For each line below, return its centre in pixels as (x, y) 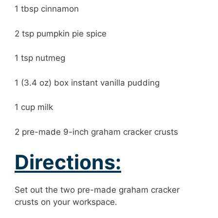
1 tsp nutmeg (40, 58)
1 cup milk (34, 107)
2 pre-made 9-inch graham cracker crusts (96, 132)
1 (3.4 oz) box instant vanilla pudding (87, 82)
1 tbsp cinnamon (47, 9)
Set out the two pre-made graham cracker (97, 190)
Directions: (68, 162)
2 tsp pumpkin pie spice (61, 33)
